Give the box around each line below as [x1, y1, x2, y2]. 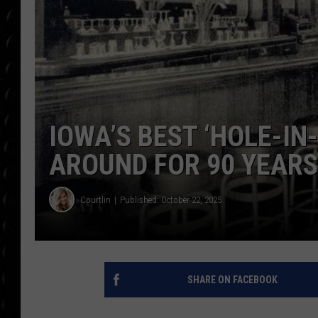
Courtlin [80, 194, 111, 205]
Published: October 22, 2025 [120, 194, 221, 205]
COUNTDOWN [249, 14, 307, 26]
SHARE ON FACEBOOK [187, 274, 278, 286]
